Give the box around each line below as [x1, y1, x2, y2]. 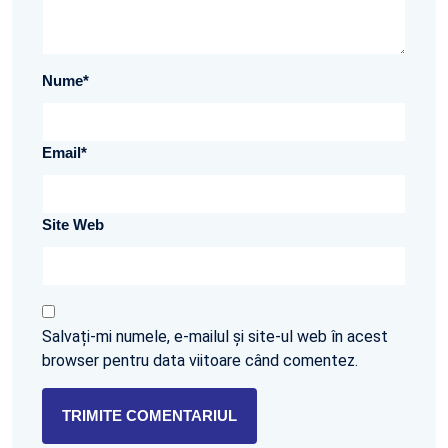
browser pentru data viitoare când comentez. [42, 351, 358, 371]
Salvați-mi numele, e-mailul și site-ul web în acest [42, 327, 388, 347]
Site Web [42, 216, 104, 234]
